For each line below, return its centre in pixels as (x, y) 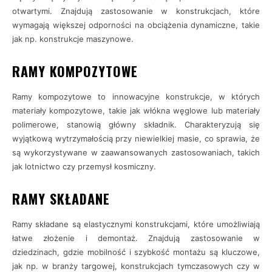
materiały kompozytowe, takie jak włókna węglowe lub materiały (136, 110)
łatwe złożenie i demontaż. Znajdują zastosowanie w (136, 238)
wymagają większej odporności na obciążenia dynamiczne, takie (136, 25)
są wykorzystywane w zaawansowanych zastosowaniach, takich (136, 152)
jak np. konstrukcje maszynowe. (73, 39)
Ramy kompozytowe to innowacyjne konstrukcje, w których (136, 97)
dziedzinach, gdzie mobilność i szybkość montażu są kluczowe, (136, 252)
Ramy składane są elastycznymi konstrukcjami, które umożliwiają (136, 224)
